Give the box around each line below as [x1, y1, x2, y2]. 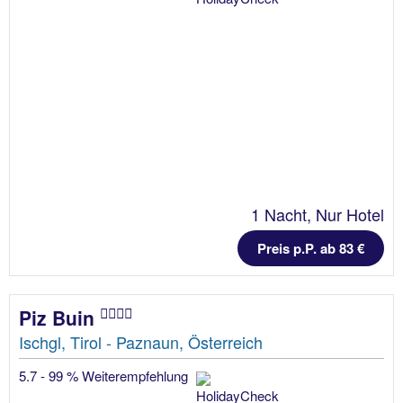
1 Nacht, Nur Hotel [251, 202, 384, 227]
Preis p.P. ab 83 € [257, 238, 364, 259]
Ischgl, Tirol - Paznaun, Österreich [19, 330, 263, 354]
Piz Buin [19, 304, 100, 332]
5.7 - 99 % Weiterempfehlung [19, 366, 192, 386]
